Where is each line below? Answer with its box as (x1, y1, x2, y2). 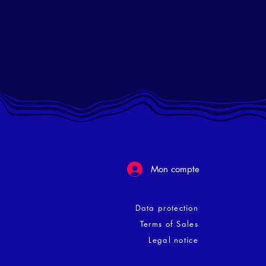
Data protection (135, 202, 198, 213)
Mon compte (151, 163, 199, 175)
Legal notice (148, 234, 198, 245)
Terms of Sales (140, 218, 198, 229)
